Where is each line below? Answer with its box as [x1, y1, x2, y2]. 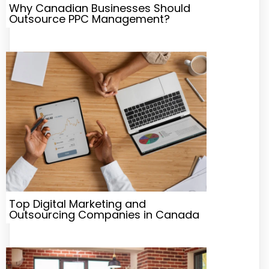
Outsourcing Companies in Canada [9, 207, 199, 223]
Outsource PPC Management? [9, 11, 170, 26]
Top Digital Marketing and [9, 196, 146, 212]
